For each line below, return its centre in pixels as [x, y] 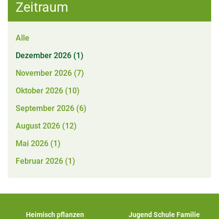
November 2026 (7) [50, 73]
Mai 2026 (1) [38, 143]
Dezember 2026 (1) [50, 55]
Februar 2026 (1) [45, 161]
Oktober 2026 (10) [48, 91]
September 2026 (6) [51, 108]
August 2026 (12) [46, 126]
